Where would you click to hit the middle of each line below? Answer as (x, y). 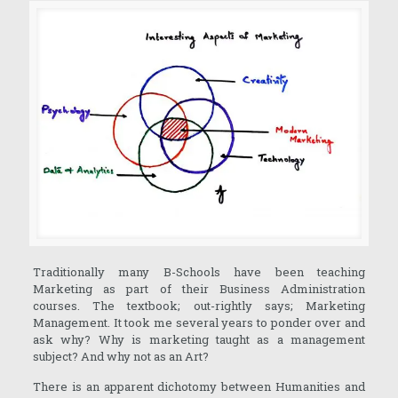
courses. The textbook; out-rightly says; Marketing (199, 305)
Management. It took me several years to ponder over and (199, 322)
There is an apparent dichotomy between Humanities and (199, 386)
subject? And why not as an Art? (120, 356)
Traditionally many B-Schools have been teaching (199, 271)
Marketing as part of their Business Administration (199, 288)
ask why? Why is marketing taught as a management (199, 339)
